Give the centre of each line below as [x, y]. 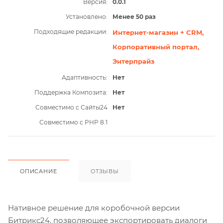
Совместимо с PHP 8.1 [73, 122]
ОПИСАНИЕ [39, 171]
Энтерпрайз [133, 61]
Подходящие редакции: [70, 32]
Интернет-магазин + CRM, [158, 33]
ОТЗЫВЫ [105, 171]
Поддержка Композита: [71, 93]
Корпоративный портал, [156, 47]
